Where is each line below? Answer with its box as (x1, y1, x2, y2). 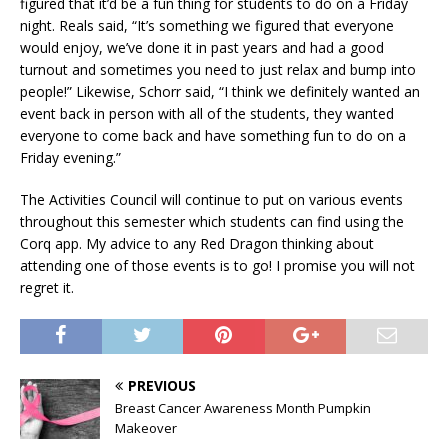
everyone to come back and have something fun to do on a (20, 126, 406, 146)
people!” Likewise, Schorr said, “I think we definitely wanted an (20, 82, 420, 102)
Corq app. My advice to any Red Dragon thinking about (20, 234, 374, 254)
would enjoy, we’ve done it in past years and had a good (20, 38, 384, 58)
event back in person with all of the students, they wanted (20, 104, 394, 124)
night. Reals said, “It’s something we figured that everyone (20, 16, 394, 36)
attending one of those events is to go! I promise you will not (20, 256, 415, 276)
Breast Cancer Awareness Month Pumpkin (115, 399, 371, 418)
